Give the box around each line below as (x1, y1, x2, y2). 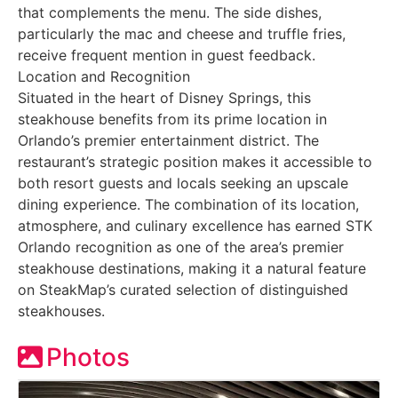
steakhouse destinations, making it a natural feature (18, 259, 366, 277)
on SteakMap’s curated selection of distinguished (18, 280, 348, 298)
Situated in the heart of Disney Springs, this (18, 88, 311, 107)
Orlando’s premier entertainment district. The (18, 131, 319, 149)
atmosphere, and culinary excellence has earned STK (18, 216, 372, 235)
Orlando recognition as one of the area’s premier (18, 237, 344, 256)
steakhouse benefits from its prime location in (18, 109, 327, 128)
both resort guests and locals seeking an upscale (18, 173, 348, 192)
